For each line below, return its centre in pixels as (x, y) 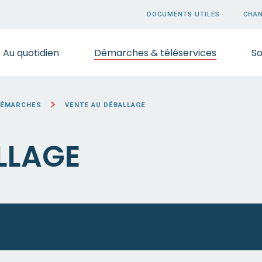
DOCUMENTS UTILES (183, 14)
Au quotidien (31, 53)
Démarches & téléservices (155, 53)
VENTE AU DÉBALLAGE (105, 105)
